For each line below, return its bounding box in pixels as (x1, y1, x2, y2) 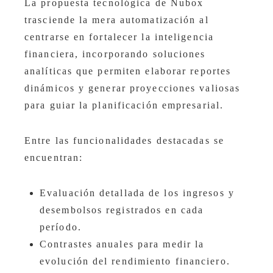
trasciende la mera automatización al (24, 15, 209, 26)
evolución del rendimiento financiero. (40, 256, 230, 267)
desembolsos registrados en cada (40, 205, 204, 216)
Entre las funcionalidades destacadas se (24, 135, 224, 146)
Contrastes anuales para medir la (40, 239, 205, 250)
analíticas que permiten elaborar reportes (24, 66, 232, 77)
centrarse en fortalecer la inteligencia (24, 32, 214, 43)
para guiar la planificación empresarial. (24, 100, 224, 111)
